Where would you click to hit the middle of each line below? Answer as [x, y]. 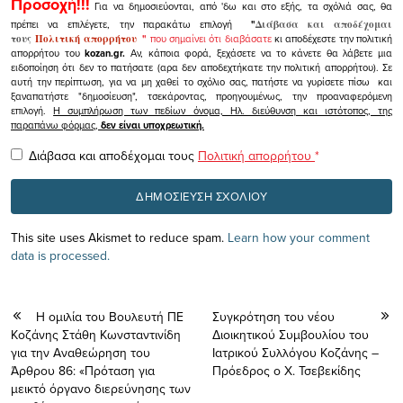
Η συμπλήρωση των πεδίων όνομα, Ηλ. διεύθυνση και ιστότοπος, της [223, 110]
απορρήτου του [48, 53]
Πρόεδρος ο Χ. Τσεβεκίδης [287, 370]
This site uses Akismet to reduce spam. [119, 237]
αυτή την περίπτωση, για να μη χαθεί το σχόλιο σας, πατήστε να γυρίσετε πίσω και [201, 81]
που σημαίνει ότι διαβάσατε [209, 38]
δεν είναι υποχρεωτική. [152, 125]
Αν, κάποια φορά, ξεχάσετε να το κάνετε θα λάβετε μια [259, 53]
